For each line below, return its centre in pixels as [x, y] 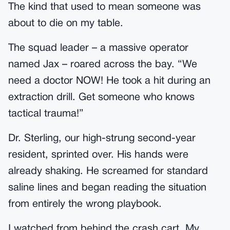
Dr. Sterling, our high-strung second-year [102, 139]
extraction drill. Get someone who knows [101, 98]
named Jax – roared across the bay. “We [103, 65]
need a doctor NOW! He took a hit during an [109, 81]
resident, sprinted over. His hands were [98, 155]
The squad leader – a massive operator [98, 48]
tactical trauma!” [46, 114]
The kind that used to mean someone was [104, 7]
